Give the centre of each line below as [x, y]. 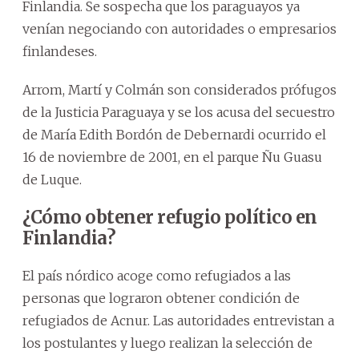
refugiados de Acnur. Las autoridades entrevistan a [178, 320]
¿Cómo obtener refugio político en [170, 217]
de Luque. [52, 179]
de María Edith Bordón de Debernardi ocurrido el [174, 134]
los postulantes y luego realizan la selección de [167, 343]
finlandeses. [60, 51]
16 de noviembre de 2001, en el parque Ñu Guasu [172, 157]
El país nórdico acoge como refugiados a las [157, 275]
